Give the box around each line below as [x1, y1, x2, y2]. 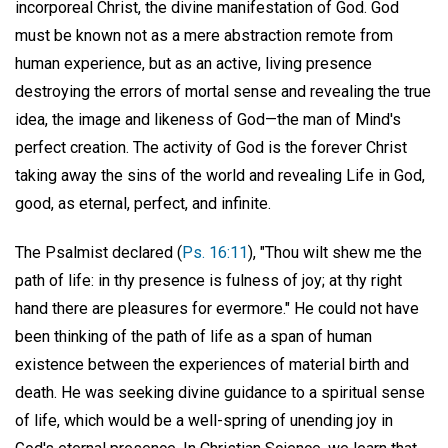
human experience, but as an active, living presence [15, 53, 372, 73]
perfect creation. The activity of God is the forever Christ [15, 137, 407, 157]
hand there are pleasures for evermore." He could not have [15, 298, 419, 318]
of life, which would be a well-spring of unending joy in [15, 410, 393, 430]
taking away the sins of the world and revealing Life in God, [15, 165, 425, 185]
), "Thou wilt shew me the [248, 242, 422, 262]
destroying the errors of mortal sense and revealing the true [15, 81, 431, 101]
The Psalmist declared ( [15, 242, 182, 262]
